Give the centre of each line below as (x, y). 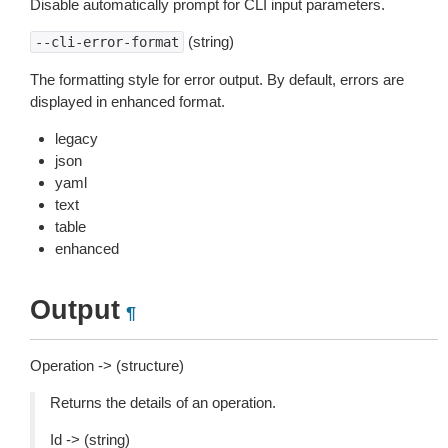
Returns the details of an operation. (163, 402)
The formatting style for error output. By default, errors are (217, 79)
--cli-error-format (107, 42)
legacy (76, 138)
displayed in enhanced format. (127, 101)
